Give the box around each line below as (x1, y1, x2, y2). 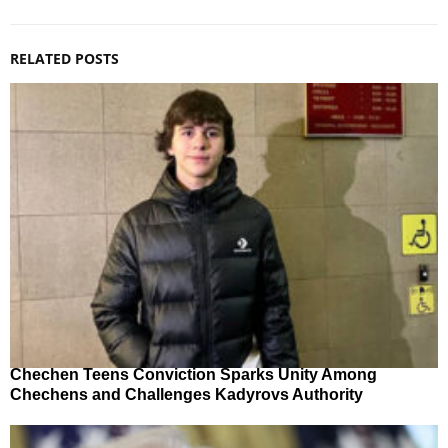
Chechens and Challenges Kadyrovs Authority (10, 386, 363, 404)
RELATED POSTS (10, 48, 119, 68)
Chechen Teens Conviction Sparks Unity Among (10, 366, 377, 384)
